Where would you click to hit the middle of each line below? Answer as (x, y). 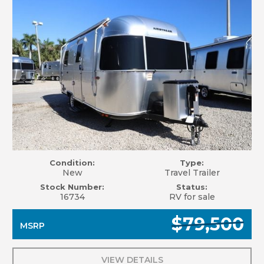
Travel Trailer (192, 173)
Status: (192, 187)
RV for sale (192, 197)
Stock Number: (72, 187)
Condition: (72, 163)
